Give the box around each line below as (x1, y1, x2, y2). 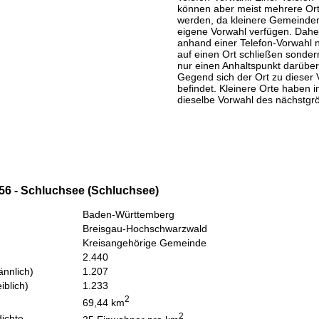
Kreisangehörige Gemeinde (83, 237, 206, 249)
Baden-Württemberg (83, 209, 174, 221)
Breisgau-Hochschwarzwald (83, 223, 207, 235)
